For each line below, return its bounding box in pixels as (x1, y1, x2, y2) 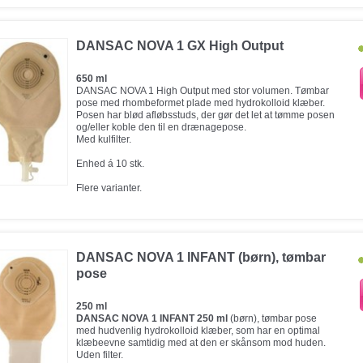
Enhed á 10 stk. (76, 158, 144, 169)
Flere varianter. (76, 182, 142, 194)
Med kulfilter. (76, 134, 131, 145)
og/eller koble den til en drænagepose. (76, 122, 246, 133)
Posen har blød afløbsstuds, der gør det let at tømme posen (76, 109, 335, 121)
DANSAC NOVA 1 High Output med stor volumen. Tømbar (76, 85, 329, 96)
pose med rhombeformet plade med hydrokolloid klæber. (76, 97, 325, 109)
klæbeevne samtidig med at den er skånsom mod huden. (76, 337, 326, 348)
